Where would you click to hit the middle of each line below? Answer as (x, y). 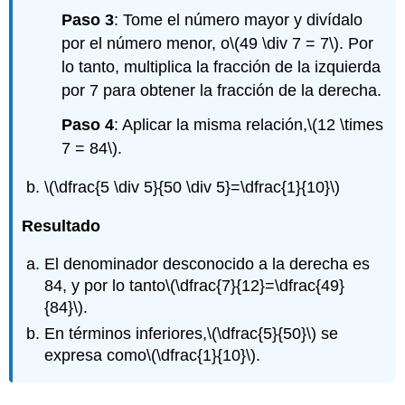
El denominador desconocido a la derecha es (207, 264)
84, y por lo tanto (105, 286)
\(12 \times (346, 125)
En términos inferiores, (126, 333)
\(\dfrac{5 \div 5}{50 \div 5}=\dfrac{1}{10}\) (193, 187)
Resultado (61, 226)
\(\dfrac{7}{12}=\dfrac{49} (255, 286)
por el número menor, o (146, 43)
